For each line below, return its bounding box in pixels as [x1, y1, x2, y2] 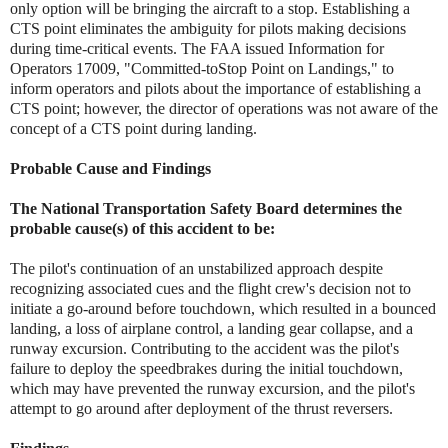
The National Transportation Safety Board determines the [10, 199, 402, 217]
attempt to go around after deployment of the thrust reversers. [10, 399, 393, 417]
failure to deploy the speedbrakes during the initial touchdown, [10, 359, 403, 377]
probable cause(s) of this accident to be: [10, 219, 275, 237]
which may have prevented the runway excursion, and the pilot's [10, 379, 415, 397]
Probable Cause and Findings [10, 159, 211, 177]
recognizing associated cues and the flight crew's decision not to [10, 279, 411, 297]
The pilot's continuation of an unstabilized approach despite [10, 259, 383, 277]
